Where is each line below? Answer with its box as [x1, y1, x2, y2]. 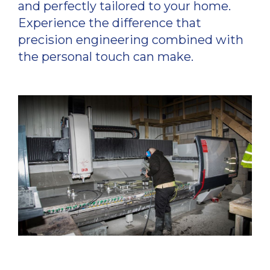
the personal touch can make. [18, 49, 193, 64]
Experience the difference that [18, 15, 201, 30]
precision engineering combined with [18, 32, 243, 47]
